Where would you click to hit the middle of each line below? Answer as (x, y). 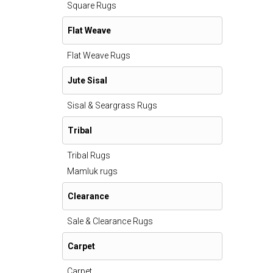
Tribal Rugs (89, 155)
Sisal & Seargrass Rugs (112, 105)
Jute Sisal (87, 80)
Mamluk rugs (92, 171)
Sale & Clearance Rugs (110, 221)
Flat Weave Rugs (99, 55)
